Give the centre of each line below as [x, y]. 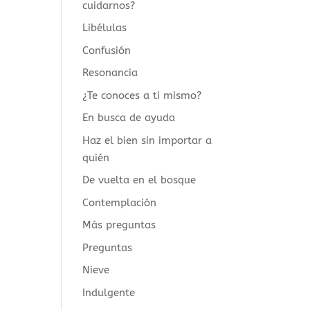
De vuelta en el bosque [139, 180]
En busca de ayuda [129, 118]
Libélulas [105, 28]
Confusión [107, 50]
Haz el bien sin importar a [147, 140]
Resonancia [110, 73]
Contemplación [120, 202]
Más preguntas [119, 225]
